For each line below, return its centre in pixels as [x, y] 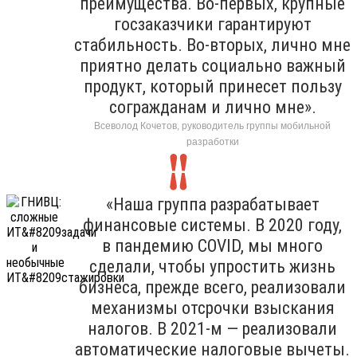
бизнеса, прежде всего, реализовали [212, 287]
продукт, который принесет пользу [212, 86]
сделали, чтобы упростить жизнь [212, 266]
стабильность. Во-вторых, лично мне [212, 45]
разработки [212, 141]
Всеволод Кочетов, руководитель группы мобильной [212, 126]
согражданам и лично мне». [212, 107]
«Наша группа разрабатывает [212, 204]
